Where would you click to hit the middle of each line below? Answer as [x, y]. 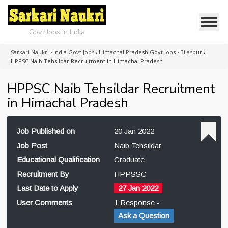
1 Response [134, 202]
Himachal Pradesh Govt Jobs [137, 52]
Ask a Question [144, 216]
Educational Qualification [58, 160]
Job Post [32, 145]
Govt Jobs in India [57, 32]
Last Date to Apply [48, 188]
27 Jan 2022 [138, 188]
